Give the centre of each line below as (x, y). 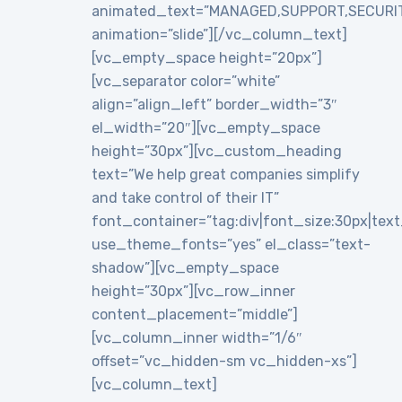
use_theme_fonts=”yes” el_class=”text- (232, 245)
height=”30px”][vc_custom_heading (217, 152)
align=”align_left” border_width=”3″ (215, 105)
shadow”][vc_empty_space (186, 268)
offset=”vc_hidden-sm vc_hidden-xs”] (225, 362)
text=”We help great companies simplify (226, 175)
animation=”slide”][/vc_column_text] (220, 35)
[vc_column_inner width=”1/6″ (197, 338)
